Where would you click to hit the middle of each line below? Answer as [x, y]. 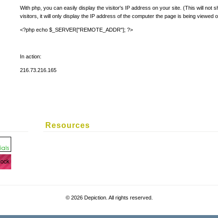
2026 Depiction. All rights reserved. [112, 198]
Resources [68, 126]
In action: [31, 56]
